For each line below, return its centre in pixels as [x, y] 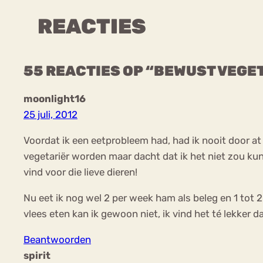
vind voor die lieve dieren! [80, 172]
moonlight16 [55, 99]
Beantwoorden [57, 240]
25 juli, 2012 [50, 115]
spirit [37, 256]
